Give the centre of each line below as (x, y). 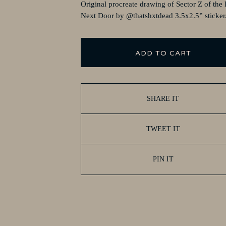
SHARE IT (163, 98)
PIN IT (163, 159)
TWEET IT (163, 129)
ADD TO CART (163, 53)
